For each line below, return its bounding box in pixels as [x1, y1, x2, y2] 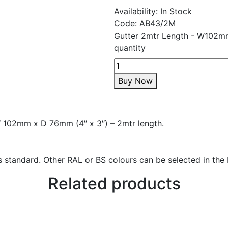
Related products [47, 174, 181, 193]
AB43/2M [139, 18, 176, 28]
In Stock [160, 6, 192, 16]
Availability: [114, 6, 160, 16]
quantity [114, 43, 146, 53]
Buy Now [118, 76, 153, 86]
